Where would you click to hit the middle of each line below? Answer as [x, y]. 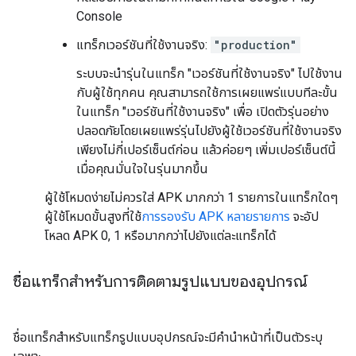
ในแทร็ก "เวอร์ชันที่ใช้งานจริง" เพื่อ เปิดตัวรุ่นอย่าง [203, 112]
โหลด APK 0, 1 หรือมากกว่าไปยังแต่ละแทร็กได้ [160, 236]
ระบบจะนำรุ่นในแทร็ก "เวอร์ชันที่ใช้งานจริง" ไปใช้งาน [209, 74]
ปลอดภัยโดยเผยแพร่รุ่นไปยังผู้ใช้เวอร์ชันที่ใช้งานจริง [209, 131]
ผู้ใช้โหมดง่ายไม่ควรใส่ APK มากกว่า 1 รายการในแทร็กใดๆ [191, 197]
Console [99, 16]
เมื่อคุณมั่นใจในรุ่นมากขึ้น [142, 169]
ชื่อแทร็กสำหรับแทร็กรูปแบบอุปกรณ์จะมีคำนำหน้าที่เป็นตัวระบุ [168, 337]
